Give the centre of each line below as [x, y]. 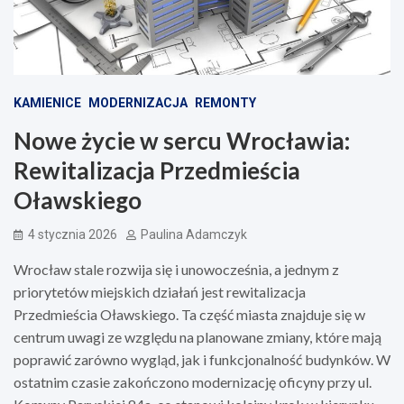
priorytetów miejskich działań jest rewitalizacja [160, 291]
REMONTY [225, 102]
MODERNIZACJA [138, 102]
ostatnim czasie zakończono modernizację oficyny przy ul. [193, 381]
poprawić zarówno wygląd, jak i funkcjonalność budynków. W [202, 359]
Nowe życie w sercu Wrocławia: [182, 140]
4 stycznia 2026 [73, 234]
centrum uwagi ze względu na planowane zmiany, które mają [197, 336]
